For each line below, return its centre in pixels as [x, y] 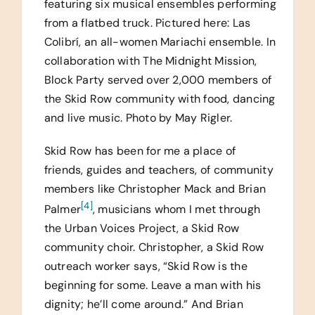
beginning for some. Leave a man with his [153, 285]
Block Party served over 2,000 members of [158, 79]
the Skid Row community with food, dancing [160, 98]
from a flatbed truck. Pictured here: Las [147, 22]
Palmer [63, 209]
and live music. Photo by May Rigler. [138, 117]
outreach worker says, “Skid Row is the [146, 266]
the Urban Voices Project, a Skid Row [142, 228]
